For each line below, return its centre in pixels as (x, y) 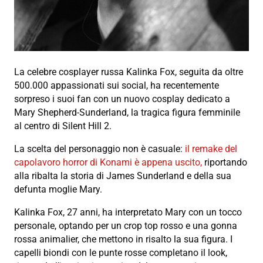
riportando (225, 163)
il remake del (211, 149)
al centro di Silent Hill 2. (63, 126)
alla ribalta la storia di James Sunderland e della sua (123, 176)
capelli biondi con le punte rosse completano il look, (121, 253)
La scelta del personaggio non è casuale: (100, 149)
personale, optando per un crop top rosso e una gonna (126, 226)
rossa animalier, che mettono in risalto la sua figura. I (123, 240)
